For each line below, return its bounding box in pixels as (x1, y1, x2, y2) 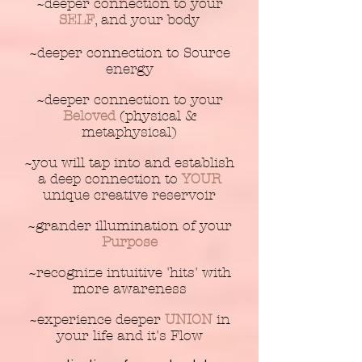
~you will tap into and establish (24, 154, 234, 170)
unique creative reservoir (43, 187, 216, 203)
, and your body (95, 11, 200, 27)
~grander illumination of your (27, 217, 232, 234)
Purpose (101, 234, 158, 250)
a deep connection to (37, 170, 178, 187)
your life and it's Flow (56, 327, 203, 343)
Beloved (62, 107, 116, 124)
